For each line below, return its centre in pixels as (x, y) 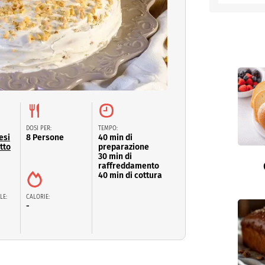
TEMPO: (108, 128)
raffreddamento (129, 166)
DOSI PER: (39, 128)
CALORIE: (38, 197)
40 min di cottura (130, 175)
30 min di (115, 156)
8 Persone (45, 137)
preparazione (124, 147)
